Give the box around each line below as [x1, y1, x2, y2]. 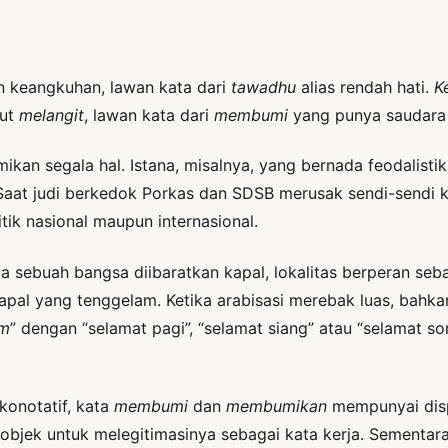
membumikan [226, 396, 327, 416]
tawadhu [231, 76, 301, 97]
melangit [19, 104, 84, 125]
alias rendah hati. [301, 76, 434, 97]
